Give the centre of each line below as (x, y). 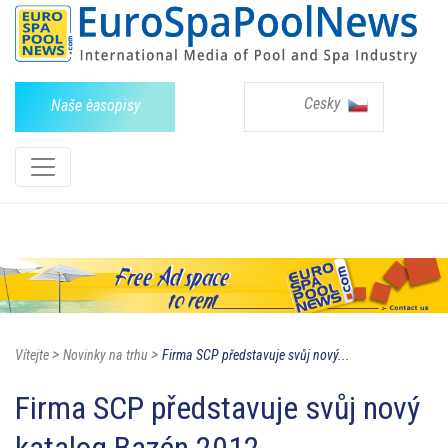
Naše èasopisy (95, 105)
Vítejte (32, 355)
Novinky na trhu (105, 355)
